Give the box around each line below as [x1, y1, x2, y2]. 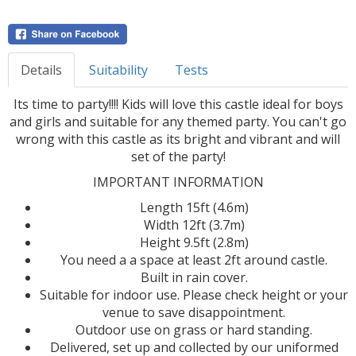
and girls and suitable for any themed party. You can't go [10, 112, 346, 130]
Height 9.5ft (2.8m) [139, 233, 249, 251]
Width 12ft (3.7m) [143, 215, 245, 234]
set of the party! [130, 147, 226, 165]
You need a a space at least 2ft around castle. [60, 250, 327, 269]
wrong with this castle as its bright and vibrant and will [16, 130, 340, 148]
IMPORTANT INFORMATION [92, 172, 264, 191]
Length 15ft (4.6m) [139, 198, 249, 216]
